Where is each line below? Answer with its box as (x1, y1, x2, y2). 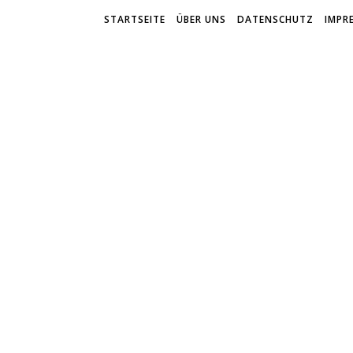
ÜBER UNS (176, 13, 226, 26)
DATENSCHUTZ (237, 13, 314, 26)
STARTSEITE (104, 13, 165, 26)
